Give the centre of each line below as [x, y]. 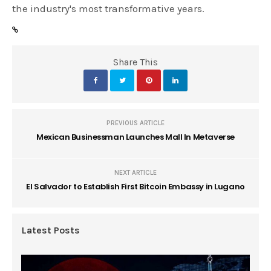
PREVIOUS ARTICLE [135, 123]
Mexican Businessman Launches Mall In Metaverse [135, 137]
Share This [135, 62]
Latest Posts [51, 230]
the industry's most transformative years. [109, 9]
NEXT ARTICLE [135, 173]
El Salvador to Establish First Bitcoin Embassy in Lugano [135, 187]
